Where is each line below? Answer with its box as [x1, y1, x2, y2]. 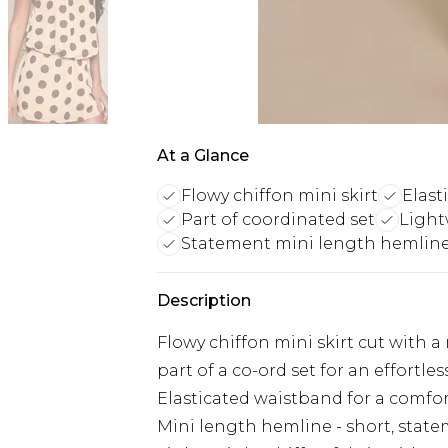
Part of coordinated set [181, 210, 375, 229]
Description [157, 291, 251, 310]
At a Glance [157, 146, 249, 165]
